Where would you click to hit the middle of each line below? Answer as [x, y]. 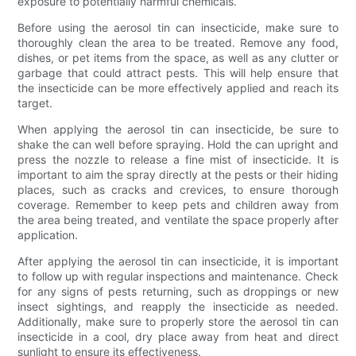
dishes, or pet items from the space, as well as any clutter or [178, 57]
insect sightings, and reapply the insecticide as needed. [178, 306]
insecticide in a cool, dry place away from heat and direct [178, 336]
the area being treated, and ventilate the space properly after [178, 219]
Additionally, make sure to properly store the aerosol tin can [178, 321]
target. [35, 103]
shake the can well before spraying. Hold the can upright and [178, 144]
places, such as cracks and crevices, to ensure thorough [178, 189]
